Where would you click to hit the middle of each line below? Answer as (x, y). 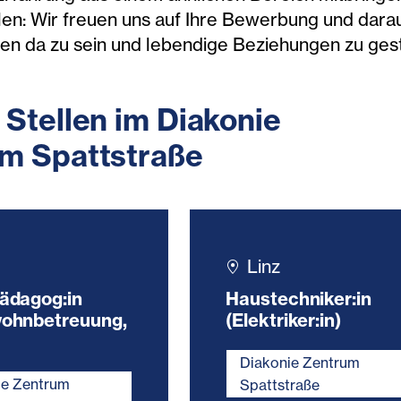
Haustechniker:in (299, 299)
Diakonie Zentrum (300, 363)
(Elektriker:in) (284, 320)
